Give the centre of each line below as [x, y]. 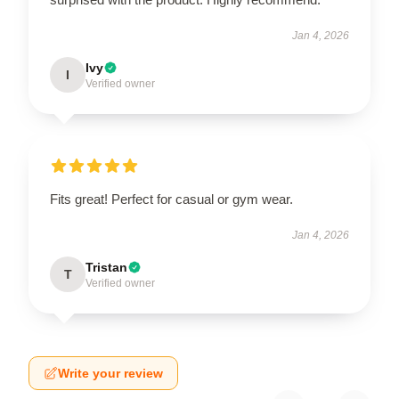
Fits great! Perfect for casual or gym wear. [171, 199]
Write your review [110, 373]
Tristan [106, 267]
